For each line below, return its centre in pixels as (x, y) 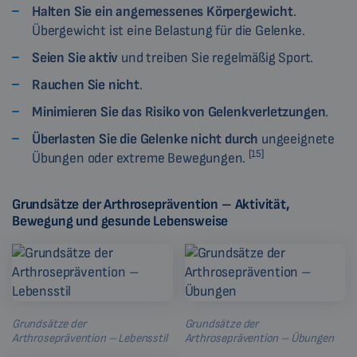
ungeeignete (297, 139)
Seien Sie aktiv (75, 57)
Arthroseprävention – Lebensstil (90, 338)
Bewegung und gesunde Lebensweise (120, 221)
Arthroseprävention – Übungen (259, 338)
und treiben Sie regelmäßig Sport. (216, 57)
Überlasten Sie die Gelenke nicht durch (145, 139)
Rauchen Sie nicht (86, 84)
